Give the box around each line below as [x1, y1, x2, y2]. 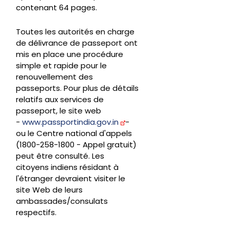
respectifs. [16, 207, 56, 218]
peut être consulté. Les [16, 150, 104, 162]
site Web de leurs [16, 184, 83, 196]
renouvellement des [16, 71, 93, 83]
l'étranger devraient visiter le [16, 173, 125, 184]
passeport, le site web [16, 105, 101, 117]
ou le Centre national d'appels [16, 128, 132, 139]
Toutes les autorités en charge [16, 26, 135, 37]
